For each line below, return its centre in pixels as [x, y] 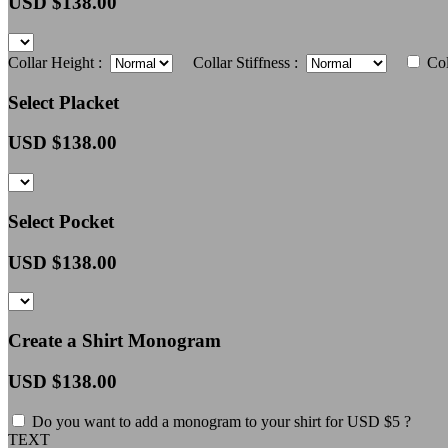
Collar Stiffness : [241, 62]
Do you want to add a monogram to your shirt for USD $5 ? [219, 422]
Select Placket [63, 102]
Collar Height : [59, 62]
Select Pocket [61, 221]
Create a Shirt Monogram [114, 340]
